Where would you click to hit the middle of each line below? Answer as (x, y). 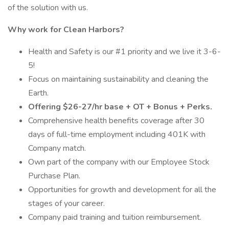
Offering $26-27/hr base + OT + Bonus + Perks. (120, 107)
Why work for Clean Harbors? (66, 30)
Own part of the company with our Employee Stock (119, 162)
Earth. (38, 93)
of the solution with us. (48, 8)
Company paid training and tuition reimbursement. (115, 217)
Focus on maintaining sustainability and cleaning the (118, 79)
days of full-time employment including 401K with (117, 134)
